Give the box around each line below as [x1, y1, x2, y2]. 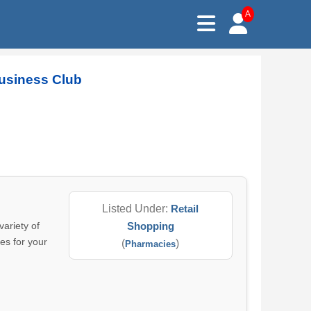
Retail [171, 203, 199, 215]
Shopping [126, 220, 174, 232]
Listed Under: [102, 203, 171, 215]
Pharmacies [125, 239, 176, 249]
